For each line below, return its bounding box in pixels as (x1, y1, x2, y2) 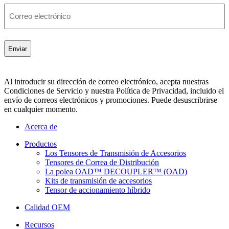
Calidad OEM (25, 203, 70, 212)
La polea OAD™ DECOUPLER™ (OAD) (45, 167, 187, 176)
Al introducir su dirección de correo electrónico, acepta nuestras (4, 77, 209, 86)
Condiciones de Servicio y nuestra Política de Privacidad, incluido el (4, 86, 224, 96)
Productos (25, 140, 57, 149)
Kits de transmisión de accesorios (45, 176, 152, 186)
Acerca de (25, 122, 57, 131)
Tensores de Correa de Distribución (45, 158, 159, 167)
